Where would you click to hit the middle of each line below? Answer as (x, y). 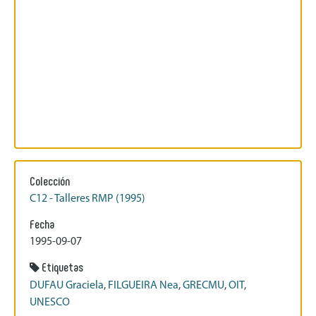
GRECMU (203, 285)
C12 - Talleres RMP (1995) (87, 199)
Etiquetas (62, 266)
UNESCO (50, 302)
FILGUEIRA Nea (143, 285)
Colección (50, 180)
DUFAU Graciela (67, 285)
